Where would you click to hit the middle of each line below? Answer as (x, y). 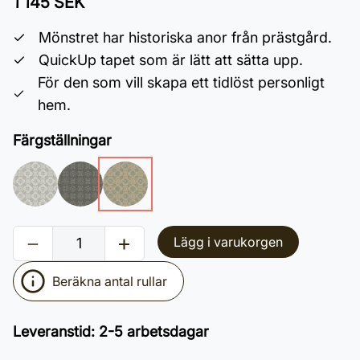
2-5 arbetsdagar (154, 331)
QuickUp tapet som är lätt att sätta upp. (171, 60)
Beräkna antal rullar (110, 281)
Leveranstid (52, 331)
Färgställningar (62, 140)
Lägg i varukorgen (228, 242)
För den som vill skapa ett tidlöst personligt (182, 82)
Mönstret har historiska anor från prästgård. (185, 37)
